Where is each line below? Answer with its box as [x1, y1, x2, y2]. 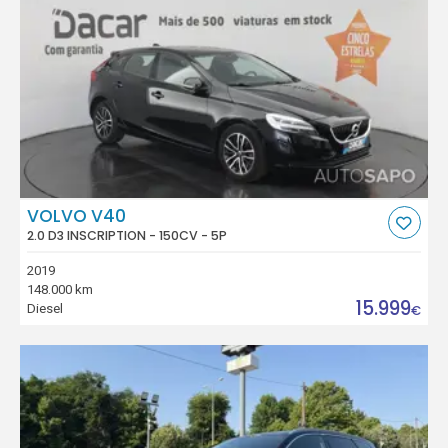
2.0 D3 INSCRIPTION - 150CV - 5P [27, 227, 228, 244]
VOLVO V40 [27, 203, 127, 228]
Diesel [27, 300, 64, 316]
